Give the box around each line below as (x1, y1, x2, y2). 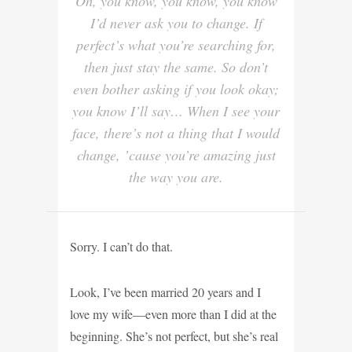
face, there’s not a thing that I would (72, 123, 280, 142)
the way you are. (129, 167, 223, 186)
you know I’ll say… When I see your (72, 101, 280, 120)
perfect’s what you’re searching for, (76, 35, 276, 54)
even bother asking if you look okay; (73, 79, 279, 98)
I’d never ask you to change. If (90, 13, 262, 32)
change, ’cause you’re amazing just (76, 145, 276, 164)
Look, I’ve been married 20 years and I (70, 283, 261, 300)
